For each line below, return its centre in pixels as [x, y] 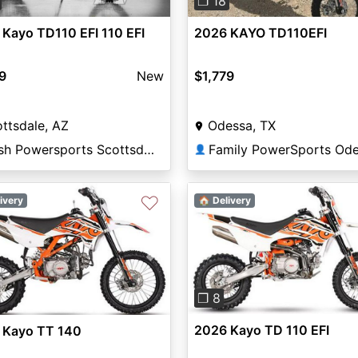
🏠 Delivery [224, 200]
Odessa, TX [241, 126]
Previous [229, 258]
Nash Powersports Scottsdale [149, 150]
